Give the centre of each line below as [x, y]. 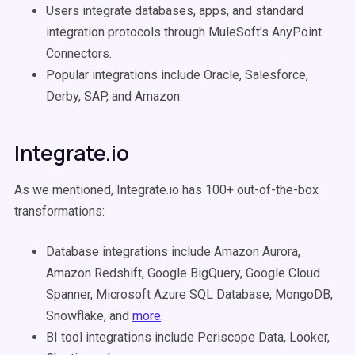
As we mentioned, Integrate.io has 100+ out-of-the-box [166, 190]
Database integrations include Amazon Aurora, [173, 252]
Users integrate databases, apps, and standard [175, 11]
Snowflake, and [89, 316]
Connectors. [80, 53]
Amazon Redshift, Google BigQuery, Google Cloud [183, 273]
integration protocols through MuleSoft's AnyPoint [184, 32]
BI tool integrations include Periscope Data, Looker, [188, 337]
